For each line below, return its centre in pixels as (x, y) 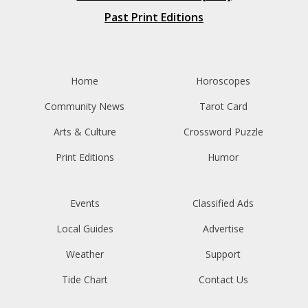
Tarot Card (223, 106)
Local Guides (85, 228)
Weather (85, 254)
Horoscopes (223, 80)
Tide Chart (85, 279)
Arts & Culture (85, 131)
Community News (85, 106)
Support (223, 254)
